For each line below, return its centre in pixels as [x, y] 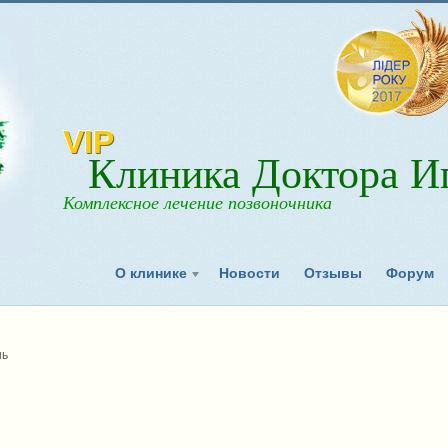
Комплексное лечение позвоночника [198, 202]
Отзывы [333, 273]
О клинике [155, 273]
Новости [250, 273]
